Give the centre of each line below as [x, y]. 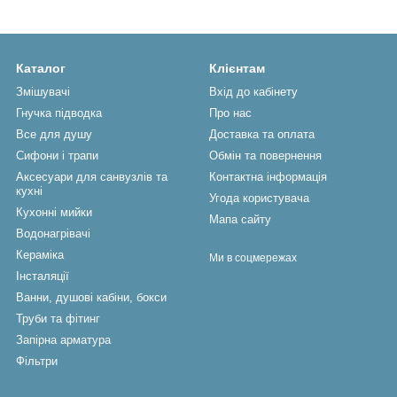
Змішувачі [43, 92]
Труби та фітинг [58, 319]
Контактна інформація [268, 177]
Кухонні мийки [54, 212]
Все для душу [54, 134]
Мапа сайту [240, 219]
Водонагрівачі [53, 234]
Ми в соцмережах [253, 258]
